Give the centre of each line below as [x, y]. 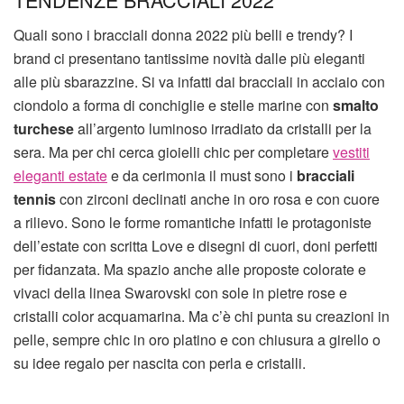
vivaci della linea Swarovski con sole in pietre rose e [180, 293]
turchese [44, 129]
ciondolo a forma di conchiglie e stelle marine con [173, 106]
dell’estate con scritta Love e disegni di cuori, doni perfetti [196, 246]
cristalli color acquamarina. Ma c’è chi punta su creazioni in [202, 317]
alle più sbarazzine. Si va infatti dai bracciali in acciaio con [199, 82]
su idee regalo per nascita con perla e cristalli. [160, 363]
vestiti [351, 152]
